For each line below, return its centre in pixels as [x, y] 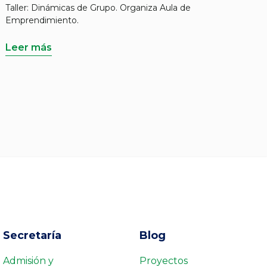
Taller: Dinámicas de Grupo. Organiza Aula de [98, 8]
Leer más [29, 47]
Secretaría [32, 235]
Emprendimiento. [42, 20]
